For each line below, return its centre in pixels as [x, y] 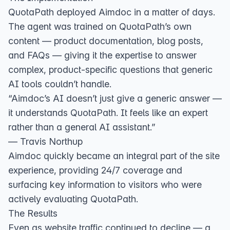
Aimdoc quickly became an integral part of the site [114, 156]
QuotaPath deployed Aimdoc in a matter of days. [112, 12]
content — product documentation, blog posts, [106, 41]
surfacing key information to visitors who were [105, 185]
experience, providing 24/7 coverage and [95, 170]
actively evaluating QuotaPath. [73, 199]
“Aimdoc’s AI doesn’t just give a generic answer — [115, 98]
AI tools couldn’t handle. [60, 84]
